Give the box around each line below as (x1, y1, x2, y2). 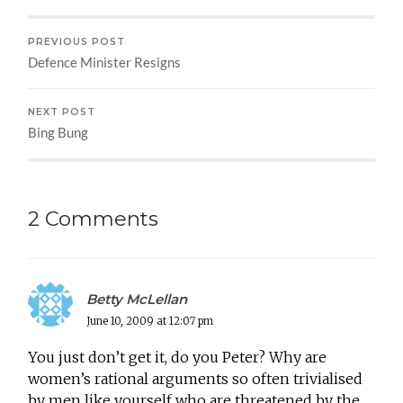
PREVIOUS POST (28, 35, 126, 48)
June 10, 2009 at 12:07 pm (86, 314, 214, 327)
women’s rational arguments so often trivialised (28, 369, 363, 388)
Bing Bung (28, 123, 89, 140)
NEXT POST (28, 105, 96, 118)
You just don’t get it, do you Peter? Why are (28, 347, 327, 366)
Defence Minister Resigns (28, 53, 182, 70)
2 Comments (28, 205, 159, 231)
